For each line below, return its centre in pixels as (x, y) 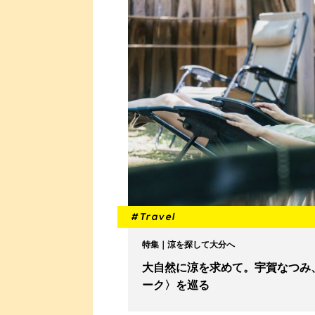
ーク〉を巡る (176, 285)
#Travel (154, 217)
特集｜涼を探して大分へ (188, 245)
